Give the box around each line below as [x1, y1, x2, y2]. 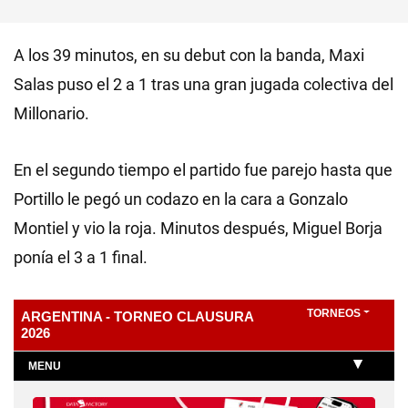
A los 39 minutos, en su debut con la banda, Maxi [14, 46, 364, 65]
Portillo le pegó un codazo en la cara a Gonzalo [14, 189, 348, 209]
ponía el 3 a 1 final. [14, 248, 148, 267]
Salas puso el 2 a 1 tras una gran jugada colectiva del [14, 75, 393, 94]
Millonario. [14, 104, 89, 123]
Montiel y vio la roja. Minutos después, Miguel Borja [14, 219, 382, 238]
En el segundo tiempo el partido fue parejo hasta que [14, 160, 393, 179]
